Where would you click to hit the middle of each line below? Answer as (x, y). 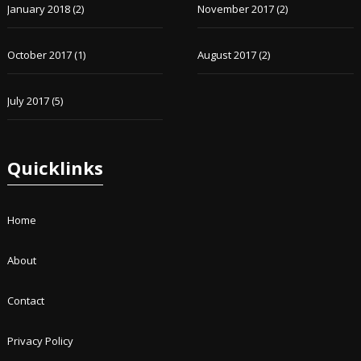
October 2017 (39, 55)
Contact (25, 301)
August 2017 (227, 55)
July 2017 (28, 101)
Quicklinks (55, 168)
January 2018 (38, 9)
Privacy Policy (40, 341)
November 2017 (236, 9)
